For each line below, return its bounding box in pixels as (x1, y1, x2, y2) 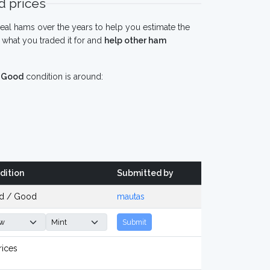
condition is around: (24, 72, 103, 81)
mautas (117, 192, 145, 201)
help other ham (104, 36, 166, 45)
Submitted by (117, 168, 174, 178)
